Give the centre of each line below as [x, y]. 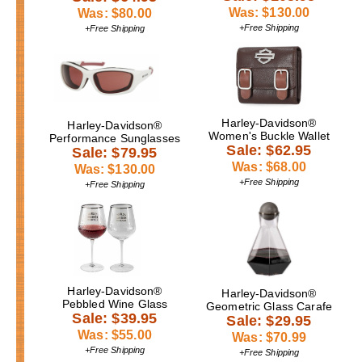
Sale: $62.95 [269, 150]
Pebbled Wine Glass [115, 303]
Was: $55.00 [115, 335]
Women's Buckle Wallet [269, 135]
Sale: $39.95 [115, 318]
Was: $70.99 [269, 337]
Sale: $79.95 [115, 152]
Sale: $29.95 [269, 320]
